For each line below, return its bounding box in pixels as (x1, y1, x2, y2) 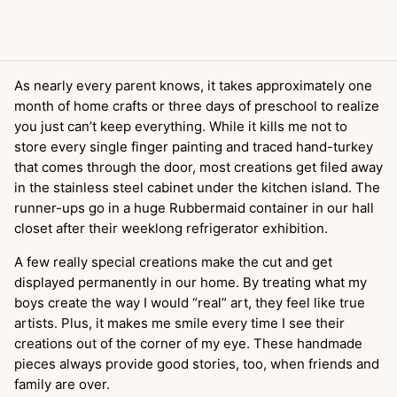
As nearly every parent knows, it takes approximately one (14, 77, 372, 94)
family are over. (14, 376, 110, 393)
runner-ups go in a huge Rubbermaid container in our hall (14, 199, 374, 216)
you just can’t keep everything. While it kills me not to (14, 118, 347, 135)
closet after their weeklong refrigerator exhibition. (14, 220, 331, 237)
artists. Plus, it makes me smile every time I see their (14, 315, 345, 331)
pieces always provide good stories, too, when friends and (14, 355, 379, 372)
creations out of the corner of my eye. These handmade (14, 335, 362, 352)
